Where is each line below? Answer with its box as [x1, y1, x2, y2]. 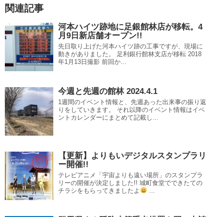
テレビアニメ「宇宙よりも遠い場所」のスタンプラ [58, 171, 203, 179]
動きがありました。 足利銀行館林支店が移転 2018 [58, 50, 201, 58]
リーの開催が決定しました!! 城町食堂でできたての [58, 179, 202, 186]
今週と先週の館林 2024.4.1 [58, 86, 157, 96]
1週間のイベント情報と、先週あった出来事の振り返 [58, 98, 206, 106]
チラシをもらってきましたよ [58, 186, 140, 194]
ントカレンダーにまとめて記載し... [58, 113, 158, 121]
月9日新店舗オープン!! [58, 31, 142, 40]
